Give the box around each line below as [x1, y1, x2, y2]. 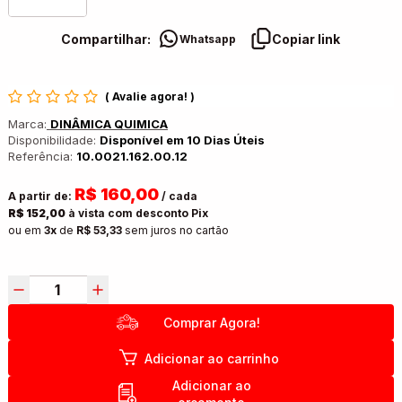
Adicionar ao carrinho [144, 350, 279, 366]
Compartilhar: [61, 31, 152, 47]
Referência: [7, 149, 76, 164]
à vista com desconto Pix [65, 206, 208, 221]
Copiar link [272, 31, 341, 47]
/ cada [158, 189, 197, 204]
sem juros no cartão [121, 223, 229, 238]
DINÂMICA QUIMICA [49, 117, 168, 132]
